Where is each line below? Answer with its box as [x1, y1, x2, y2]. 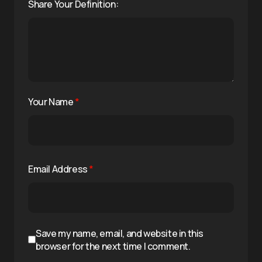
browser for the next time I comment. [36, 239, 191, 253]
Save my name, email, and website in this [36, 226, 204, 240]
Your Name [28, 95, 75, 108]
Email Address [28, 162, 89, 175]
